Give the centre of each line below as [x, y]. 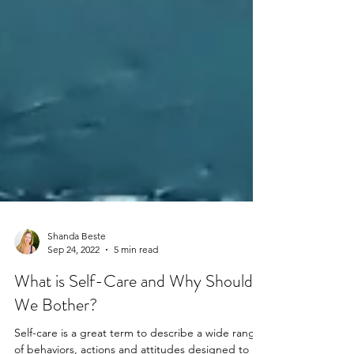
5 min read [136, 281]
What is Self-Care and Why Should [134, 313]
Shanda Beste [77, 267]
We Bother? [56, 336]
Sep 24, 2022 [73, 281]
